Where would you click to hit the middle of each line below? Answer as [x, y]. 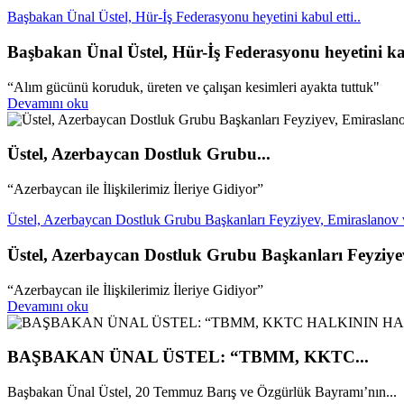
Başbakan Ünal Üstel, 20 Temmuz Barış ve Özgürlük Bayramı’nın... [202, 391]
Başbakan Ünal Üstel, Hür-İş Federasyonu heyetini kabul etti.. [184, 17]
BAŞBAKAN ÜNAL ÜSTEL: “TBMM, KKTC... [188, 357]
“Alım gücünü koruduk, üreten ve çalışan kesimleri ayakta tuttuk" [193, 87]
